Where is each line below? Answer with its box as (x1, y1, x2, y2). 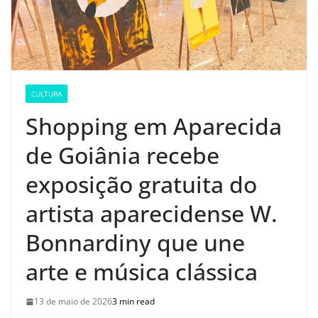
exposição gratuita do (26, 169, 257, 200)
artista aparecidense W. (26, 198, 278, 229)
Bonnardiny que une (26, 227, 245, 258)
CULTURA (31, 89, 62, 99)
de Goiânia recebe (26, 140, 219, 171)
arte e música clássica (26, 256, 258, 287)
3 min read (112, 295, 155, 308)
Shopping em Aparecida (26, 111, 282, 142)
